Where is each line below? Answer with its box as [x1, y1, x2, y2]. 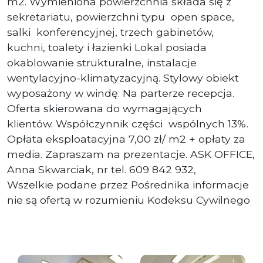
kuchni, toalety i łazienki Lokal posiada [7, 41, 207, 53]
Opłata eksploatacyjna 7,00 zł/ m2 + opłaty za [7, 132, 245, 145]
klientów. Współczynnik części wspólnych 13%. [7, 117, 248, 130]
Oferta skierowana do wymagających [7, 102, 202, 114]
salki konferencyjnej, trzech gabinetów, [7, 25, 217, 38]
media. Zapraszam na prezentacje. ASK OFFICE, [7, 147, 255, 160]
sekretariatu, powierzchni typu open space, [7, 10, 234, 23]
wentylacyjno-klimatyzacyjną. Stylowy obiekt [7, 71, 239, 84]
